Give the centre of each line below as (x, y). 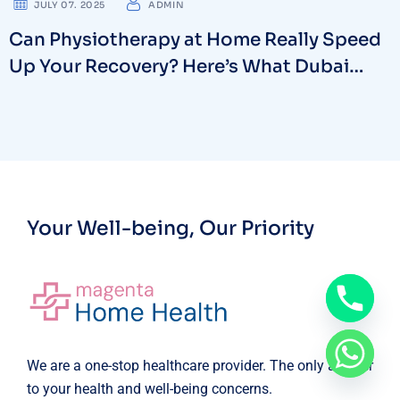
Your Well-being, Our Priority (171, 228)
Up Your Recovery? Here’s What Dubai (179, 66)
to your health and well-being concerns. (150, 388)
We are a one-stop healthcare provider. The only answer (200, 365)
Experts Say (62, 93)
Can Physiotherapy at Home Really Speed (195, 39)
